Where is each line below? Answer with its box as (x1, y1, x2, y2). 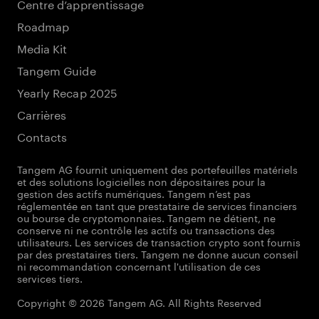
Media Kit (17, 38, 68, 56)
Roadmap (17, 16, 70, 34)
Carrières (17, 105, 67, 122)
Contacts (17, 127, 68, 145)
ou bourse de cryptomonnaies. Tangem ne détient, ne (17, 209, 276, 225)
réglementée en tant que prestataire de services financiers (17, 197, 297, 213)
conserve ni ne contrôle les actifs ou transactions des (17, 221, 275, 237)
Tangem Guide (17, 61, 96, 78)
